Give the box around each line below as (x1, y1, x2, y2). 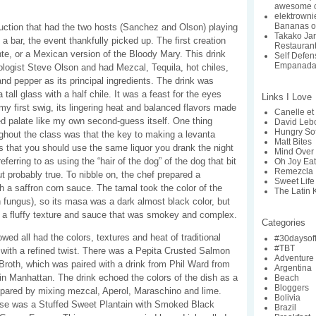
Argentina (274, 262, 312, 273)
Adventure (274, 253, 315, 263)
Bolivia (274, 292, 301, 303)
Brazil (274, 302, 297, 312)
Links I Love (262, 91, 312, 102)
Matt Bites (274, 137, 312, 147)
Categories (262, 217, 305, 229)
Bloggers (274, 282, 310, 293)
